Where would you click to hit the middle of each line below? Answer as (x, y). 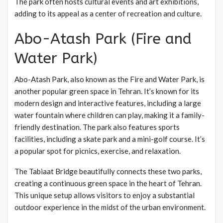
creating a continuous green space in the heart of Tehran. (108, 183)
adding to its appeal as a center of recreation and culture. (108, 14)
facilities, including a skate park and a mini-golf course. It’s (110, 139)
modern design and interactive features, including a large (108, 103)
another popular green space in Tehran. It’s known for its (107, 91)
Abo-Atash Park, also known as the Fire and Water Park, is (110, 79)
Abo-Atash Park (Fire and (103, 39)
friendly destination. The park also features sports (97, 127)
